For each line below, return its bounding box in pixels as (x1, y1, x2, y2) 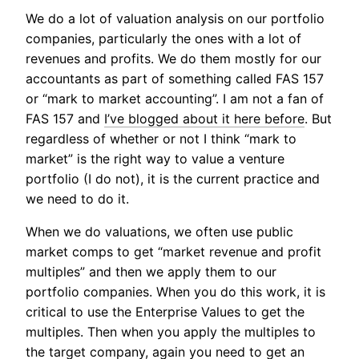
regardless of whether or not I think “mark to (26, 130, 296, 147)
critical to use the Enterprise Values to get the (26, 303, 305, 320)
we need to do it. (26, 190, 129, 207)
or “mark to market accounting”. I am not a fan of (26, 90, 324, 107)
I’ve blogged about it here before (104, 110, 305, 127)
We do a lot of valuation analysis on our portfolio (26, 10, 325, 26)
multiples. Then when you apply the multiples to (26, 323, 316, 340)
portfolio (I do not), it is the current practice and (26, 170, 320, 187)
